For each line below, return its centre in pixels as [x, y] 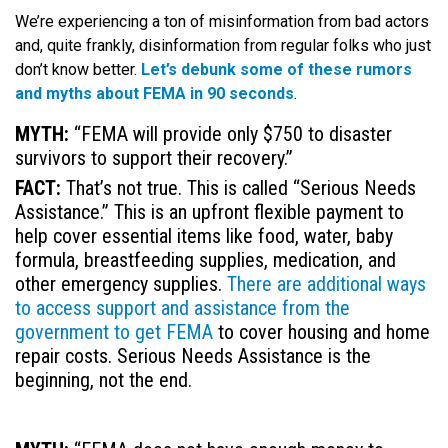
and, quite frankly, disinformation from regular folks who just [223, 46]
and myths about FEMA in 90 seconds [154, 94]
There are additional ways [326, 284]
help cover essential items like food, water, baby [204, 236]
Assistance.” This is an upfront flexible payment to [209, 212]
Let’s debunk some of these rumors [276, 70]
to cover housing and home [321, 332]
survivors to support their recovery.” [156, 158]
